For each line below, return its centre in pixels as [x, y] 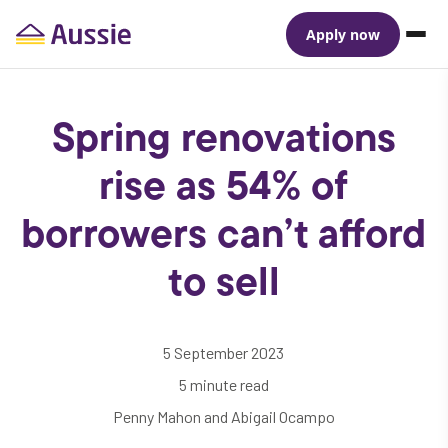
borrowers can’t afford [224, 237]
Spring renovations [224, 141]
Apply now [343, 34]
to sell [224, 285]
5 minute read [224, 384]
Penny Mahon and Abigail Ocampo [224, 416]
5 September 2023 [224, 352]
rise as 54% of [224, 189]
